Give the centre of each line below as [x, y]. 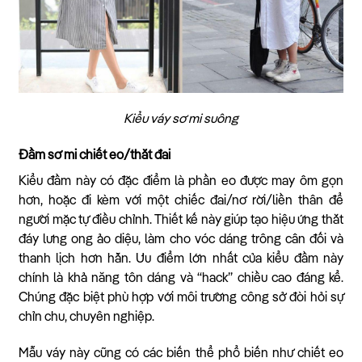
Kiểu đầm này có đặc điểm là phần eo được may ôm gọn [181, 181]
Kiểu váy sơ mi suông [181, 120]
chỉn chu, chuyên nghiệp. [86, 317]
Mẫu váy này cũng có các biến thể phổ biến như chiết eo [181, 354]
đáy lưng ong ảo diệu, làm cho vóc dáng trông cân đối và [181, 240]
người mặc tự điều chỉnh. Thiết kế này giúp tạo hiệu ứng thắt [181, 220]
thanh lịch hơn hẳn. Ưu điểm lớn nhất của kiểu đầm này [181, 259]
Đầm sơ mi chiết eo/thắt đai [95, 156]
